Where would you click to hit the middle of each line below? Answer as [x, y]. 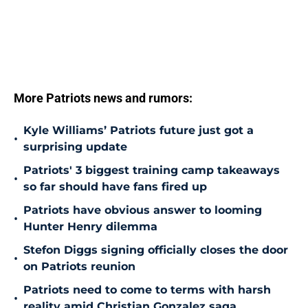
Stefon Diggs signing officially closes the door [156, 250]
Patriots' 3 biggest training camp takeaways [152, 170]
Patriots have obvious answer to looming [143, 210]
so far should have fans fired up [115, 187]
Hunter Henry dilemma [90, 227]
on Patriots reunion [79, 267]
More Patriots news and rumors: [103, 98]
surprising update [75, 147]
